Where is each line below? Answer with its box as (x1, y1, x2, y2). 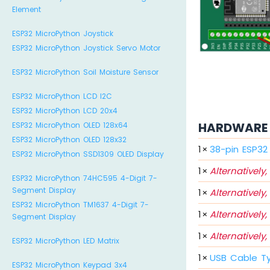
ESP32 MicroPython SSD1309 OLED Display (12, 149, 164, 159)
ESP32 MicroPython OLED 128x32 (12, 134, 127, 145)
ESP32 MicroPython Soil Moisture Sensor (12, 67, 159, 77)
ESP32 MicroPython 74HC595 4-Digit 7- (12, 173, 157, 183)
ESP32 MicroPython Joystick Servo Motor (12, 43, 160, 53)
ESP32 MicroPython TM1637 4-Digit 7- (12, 199, 149, 210)
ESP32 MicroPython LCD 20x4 (12, 105, 118, 116)
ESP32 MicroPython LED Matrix (12, 236, 119, 246)
